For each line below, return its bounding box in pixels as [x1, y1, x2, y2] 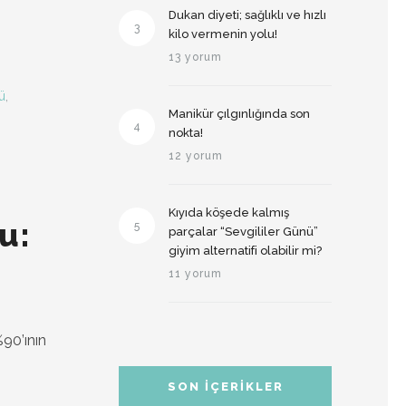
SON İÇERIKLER [167, 380, 284, 393]
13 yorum [169, 51, 222, 63]
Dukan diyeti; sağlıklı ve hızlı [169, 8, 326, 22]
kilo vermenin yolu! [169, 27, 277, 41]
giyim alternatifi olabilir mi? [169, 244, 322, 257]
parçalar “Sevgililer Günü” [169, 225, 318, 238]
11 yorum [169, 267, 222, 280]
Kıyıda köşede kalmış [169, 206, 289, 219]
